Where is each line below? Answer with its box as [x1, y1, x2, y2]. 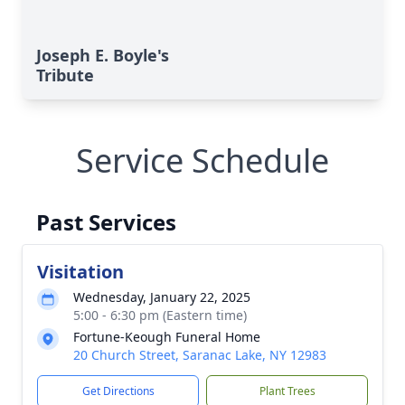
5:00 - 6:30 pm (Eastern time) [73, 306, 247, 324]
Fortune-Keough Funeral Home [73, 328, 260, 345]
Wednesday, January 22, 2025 [73, 288, 250, 306]
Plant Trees [259, 383, 316, 399]
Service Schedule [76, 138, 329, 183]
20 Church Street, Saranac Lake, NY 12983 [73, 346, 326, 363]
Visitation [37, 259, 124, 284]
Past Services [36, 207, 176, 237]
